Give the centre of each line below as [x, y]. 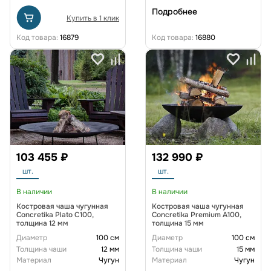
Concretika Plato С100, [55, 214]
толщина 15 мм [178, 223]
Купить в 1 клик [93, 18]
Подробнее [175, 12]
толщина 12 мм [42, 223]
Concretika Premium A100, [197, 214]
